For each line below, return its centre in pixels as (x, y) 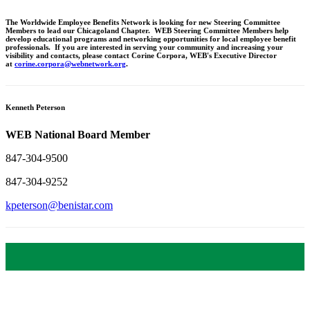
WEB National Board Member (78, 134)
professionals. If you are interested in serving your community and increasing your (144, 47)
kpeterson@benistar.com (59, 205)
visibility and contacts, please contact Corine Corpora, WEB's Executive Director (141, 55)
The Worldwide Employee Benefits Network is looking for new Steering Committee (143, 22)
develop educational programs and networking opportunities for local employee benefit (151, 38)
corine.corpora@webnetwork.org (70, 63)
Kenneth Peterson (35, 107)
